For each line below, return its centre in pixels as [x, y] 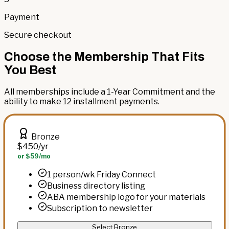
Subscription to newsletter [100, 209]
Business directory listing [96, 186]
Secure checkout [38, 35]
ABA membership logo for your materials [126, 197]
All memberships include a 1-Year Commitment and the [110, 91]
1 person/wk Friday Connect [101, 175]
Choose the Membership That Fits [104, 56]
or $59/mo [34, 156]
